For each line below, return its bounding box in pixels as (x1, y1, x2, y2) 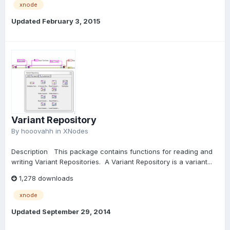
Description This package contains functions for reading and (11, 147, 213, 156)
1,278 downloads (17, 174, 73, 182)
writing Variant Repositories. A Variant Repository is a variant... (11, 157, 212, 166)
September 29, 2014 (42, 207, 111, 216)
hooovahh (21, 126, 53, 135)
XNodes (63, 126, 88, 135)
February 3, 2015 (42, 16, 101, 25)
